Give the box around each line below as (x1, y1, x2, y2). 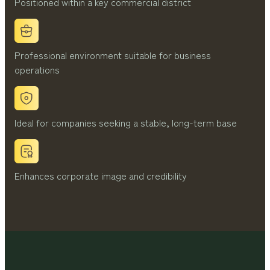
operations (14, 62, 60, 77)
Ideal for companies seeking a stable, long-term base (14, 115, 237, 130)
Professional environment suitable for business (14, 48, 211, 63)
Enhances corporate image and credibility (14, 168, 187, 183)
